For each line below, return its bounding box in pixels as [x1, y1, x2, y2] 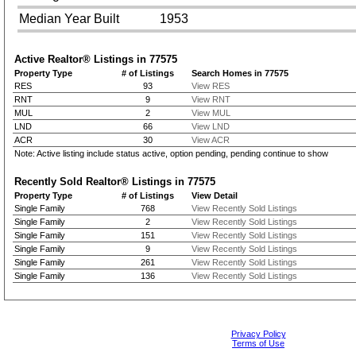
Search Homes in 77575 [191, 68, 288, 78]
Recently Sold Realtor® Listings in [14, 176, 188, 188]
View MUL [191, 108, 230, 118]
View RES [191, 81, 230, 91]
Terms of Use [232, 339, 284, 348]
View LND [191, 122, 230, 131]
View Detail [191, 191, 238, 200]
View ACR [191, 135, 230, 145]
